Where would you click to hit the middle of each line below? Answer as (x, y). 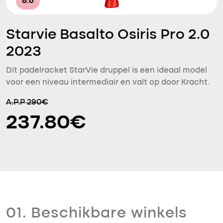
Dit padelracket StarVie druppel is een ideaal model (107, 71)
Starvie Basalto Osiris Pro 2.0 (108, 35)
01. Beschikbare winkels (97, 214)
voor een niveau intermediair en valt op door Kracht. (108, 83)
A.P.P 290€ (27, 103)
